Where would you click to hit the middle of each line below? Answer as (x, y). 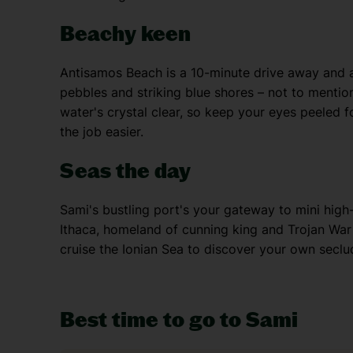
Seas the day (125, 171)
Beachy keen (125, 33)
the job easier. (102, 132)
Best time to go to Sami (179, 320)
